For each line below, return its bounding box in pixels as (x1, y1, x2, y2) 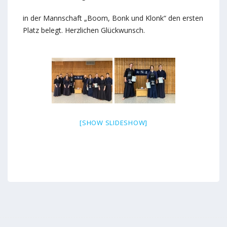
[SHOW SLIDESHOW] (80, 118, 147, 127)
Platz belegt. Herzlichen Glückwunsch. (23, 25, 145, 35)
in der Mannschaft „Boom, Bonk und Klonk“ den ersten (23, 13, 203, 23)
